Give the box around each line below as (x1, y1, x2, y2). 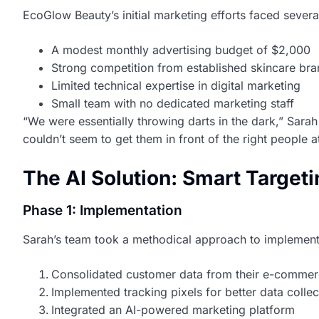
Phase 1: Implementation (23, 202, 182, 219)
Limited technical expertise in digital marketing (51, 78, 300, 93)
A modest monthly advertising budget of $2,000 (51, 42, 310, 57)
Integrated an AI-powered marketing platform (51, 302, 295, 317)
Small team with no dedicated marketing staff (51, 95, 294, 110)
